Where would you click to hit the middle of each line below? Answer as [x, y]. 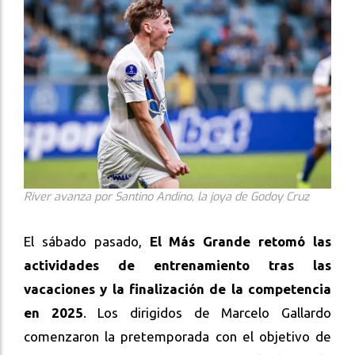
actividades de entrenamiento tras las [177, 265]
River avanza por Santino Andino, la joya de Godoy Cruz [166, 197]
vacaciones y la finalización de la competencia [177, 288]
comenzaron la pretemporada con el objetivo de [177, 336]
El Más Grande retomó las [240, 241]
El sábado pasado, [87, 241]
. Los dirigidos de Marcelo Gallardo [207, 312]
